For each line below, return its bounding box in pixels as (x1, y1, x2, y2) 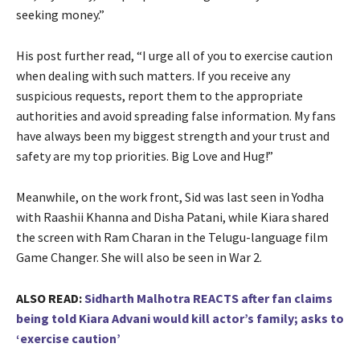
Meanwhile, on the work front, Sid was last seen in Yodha (16, 189, 324, 206)
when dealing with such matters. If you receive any (16, 67, 290, 84)
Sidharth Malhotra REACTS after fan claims (84, 290, 333, 307)
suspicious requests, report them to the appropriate (16, 88, 303, 104)
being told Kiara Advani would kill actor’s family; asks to (16, 310, 344, 327)
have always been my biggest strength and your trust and (16, 128, 329, 145)
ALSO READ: (16, 290, 82, 307)
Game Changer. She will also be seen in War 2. (16, 249, 264, 266)
